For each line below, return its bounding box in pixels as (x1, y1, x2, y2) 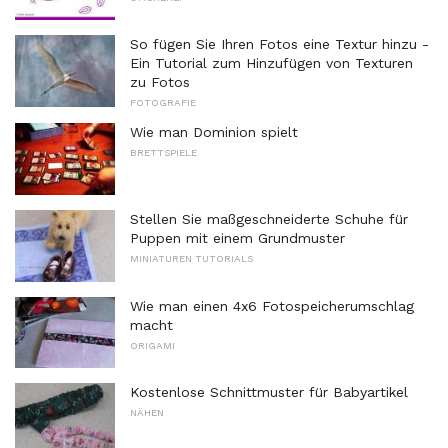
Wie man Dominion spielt (130, 124, 298, 141)
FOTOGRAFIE (130, 97, 196, 109)
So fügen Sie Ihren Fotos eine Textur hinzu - (130, 36, 429, 53)
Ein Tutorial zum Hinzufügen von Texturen (130, 55, 413, 72)
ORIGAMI (130, 339, 175, 351)
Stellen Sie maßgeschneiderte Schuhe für (130, 211, 408, 228)
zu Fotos (130, 74, 190, 91)
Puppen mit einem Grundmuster (130, 230, 345, 247)
